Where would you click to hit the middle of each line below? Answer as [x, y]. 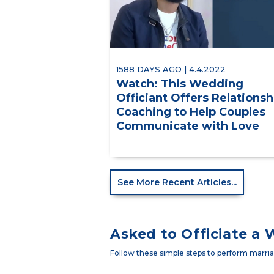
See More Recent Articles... [177, 183]
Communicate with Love [188, 126]
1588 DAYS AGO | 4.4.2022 [171, 69]
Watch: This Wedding [180, 84]
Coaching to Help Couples [191, 112]
